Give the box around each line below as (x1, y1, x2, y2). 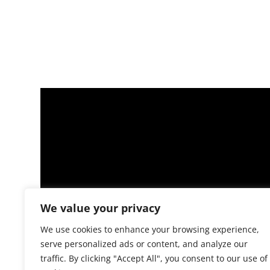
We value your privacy (40, 201, 160, 215)
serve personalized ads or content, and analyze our (40, 238, 248, 250)
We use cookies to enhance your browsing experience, (40, 224, 259, 235)
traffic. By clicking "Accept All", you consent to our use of (40, 253, 268, 264)
